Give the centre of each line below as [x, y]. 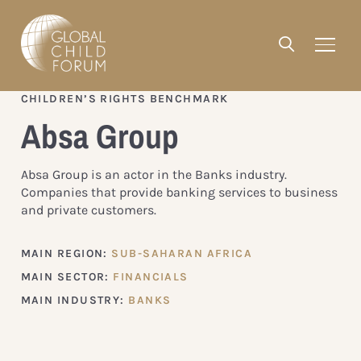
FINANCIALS [151, 276]
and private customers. [88, 210]
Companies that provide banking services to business [179, 192]
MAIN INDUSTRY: [75, 300]
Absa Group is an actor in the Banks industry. [154, 174]
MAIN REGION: [66, 253]
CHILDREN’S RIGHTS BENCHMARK [124, 98]
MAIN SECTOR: [67, 276]
